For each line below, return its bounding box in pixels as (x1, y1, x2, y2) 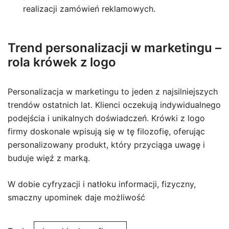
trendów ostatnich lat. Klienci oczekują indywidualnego (8, 100, 221, 110)
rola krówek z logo (8, 55, 116, 70)
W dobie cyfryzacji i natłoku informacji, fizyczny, (8, 179, 196, 189)
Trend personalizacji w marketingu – (8, 40, 221, 55)
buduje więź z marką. (8, 153, 90, 163)
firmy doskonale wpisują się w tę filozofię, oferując (8, 126, 205, 136)
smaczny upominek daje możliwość (8, 192, 145, 202)
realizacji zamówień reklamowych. (23, 4, 155, 14)
